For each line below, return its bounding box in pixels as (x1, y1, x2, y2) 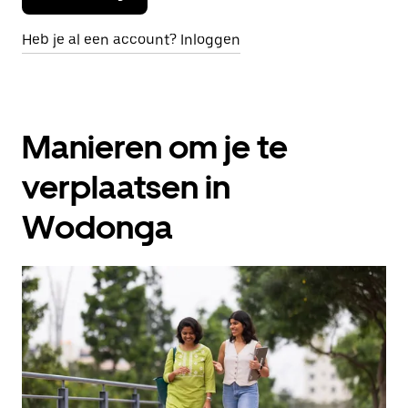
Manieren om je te (22, 127, 288, 167)
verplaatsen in (22, 168, 230, 207)
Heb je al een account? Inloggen (22, 31, 240, 48)
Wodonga (22, 208, 173, 247)
